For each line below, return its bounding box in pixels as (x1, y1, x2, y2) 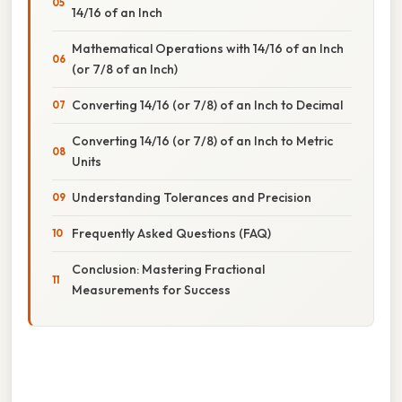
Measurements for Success (72, 281, 231, 298)
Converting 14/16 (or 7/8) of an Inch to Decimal (72, 96, 343, 113)
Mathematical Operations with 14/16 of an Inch (72, 39, 344, 57)
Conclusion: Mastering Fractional (72, 260, 265, 277)
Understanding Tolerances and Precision (72, 188, 311, 205)
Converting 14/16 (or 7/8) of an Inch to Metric (72, 132, 333, 149)
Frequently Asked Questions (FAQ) (72, 224, 271, 241)
